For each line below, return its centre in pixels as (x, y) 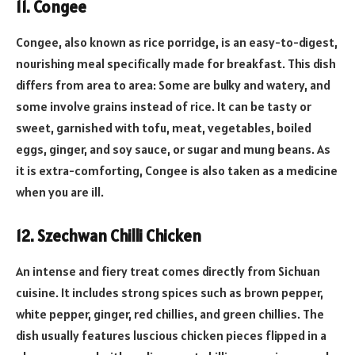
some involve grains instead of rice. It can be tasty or (164, 106)
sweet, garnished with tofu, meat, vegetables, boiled (164, 127)
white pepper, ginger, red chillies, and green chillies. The (170, 313)
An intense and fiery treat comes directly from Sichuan (168, 271)
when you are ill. (60, 191)
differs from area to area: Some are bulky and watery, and (173, 84)
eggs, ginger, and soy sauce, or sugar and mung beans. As (173, 149)
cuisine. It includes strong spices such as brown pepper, (170, 292)
